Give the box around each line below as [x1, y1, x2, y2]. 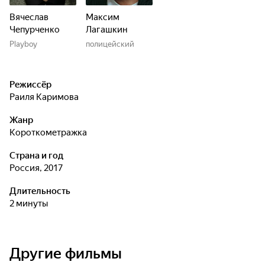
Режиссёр [9, 79, 51, 90]
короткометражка [15, 127, 87, 138]
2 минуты [14, 198, 48, 209]
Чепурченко [9, 24, 60, 35]
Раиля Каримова [15, 92, 79, 102]
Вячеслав [9, 12, 49, 22]
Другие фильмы [9, 245, 122, 262]
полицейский [86, 40, 134, 49]
